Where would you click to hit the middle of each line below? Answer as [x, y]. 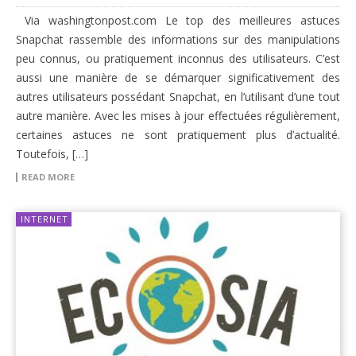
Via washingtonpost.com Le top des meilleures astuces [178, 20]
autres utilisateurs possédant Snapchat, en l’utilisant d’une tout [178, 96]
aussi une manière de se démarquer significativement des [178, 77]
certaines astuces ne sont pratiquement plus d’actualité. [178, 134]
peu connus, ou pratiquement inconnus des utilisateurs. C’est [178, 58]
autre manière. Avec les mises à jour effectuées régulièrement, [178, 115]
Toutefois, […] [52, 153]
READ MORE [48, 176]
